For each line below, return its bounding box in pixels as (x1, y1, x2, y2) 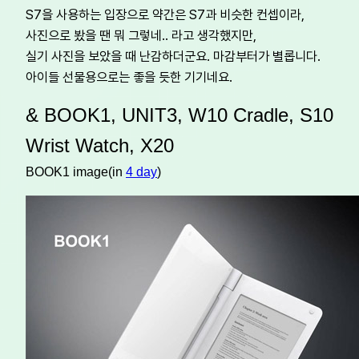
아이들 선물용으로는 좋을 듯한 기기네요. (26, 69, 232, 86)
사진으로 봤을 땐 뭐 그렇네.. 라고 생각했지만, (26, 27, 256, 44)
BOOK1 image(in (26, 165, 126, 179)
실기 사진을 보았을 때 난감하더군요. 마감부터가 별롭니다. (26, 48, 321, 65)
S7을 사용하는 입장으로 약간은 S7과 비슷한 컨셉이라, (26, 6, 305, 23)
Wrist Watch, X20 (26, 135, 174, 157)
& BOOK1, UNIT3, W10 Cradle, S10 (26, 104, 333, 127)
